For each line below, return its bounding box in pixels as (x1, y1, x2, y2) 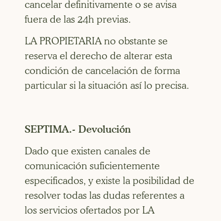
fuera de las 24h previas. (25, 13, 131, 25)
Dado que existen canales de (25, 145, 150, 157)
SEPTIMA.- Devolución (25, 123, 131, 135)
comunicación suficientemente (25, 160, 160, 172)
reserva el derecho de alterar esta (25, 50, 172, 62)
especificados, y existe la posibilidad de (25, 175, 194, 187)
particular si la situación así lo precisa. (25, 79, 189, 92)
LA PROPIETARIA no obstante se (25, 35, 168, 47)
